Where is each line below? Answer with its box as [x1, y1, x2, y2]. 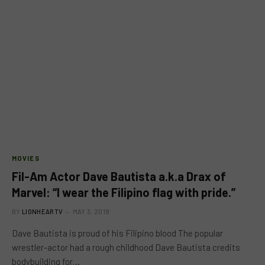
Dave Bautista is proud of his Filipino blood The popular [12, 227, 223, 238]
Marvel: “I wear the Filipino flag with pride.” [12, 185, 235, 199]
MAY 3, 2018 [72, 207, 110, 215]
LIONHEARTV [22, 207, 63, 215]
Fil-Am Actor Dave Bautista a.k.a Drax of [12, 169, 226, 183]
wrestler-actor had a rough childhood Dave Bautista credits [12, 241, 240, 253]
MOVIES [12, 154, 40, 162]
